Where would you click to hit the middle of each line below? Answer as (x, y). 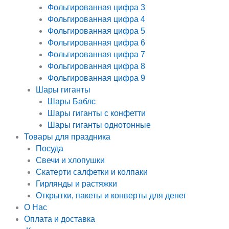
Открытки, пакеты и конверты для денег (111, 196)
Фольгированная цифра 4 (96, 19)
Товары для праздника (67, 137)
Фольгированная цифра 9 (96, 78)
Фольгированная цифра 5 (96, 31)
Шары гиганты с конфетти (97, 113)
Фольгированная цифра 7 (96, 55)
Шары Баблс (72, 102)
